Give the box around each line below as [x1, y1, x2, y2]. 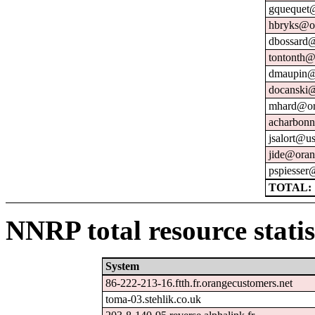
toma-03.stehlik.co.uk [105, 292, 202, 305]
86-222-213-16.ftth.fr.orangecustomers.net [105, 276, 293, 289]
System [105, 259, 140, 272]
